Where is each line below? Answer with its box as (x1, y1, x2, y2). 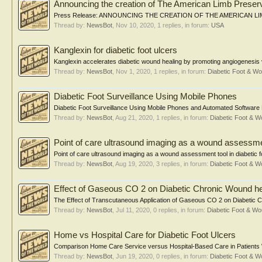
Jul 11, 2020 (116, 206, 150, 213)
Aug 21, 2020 (115, 114, 153, 121)
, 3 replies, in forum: (153, 160, 210, 167)
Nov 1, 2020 (116, 68, 150, 75)
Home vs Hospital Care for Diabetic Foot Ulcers (54, 230, 236, 240)
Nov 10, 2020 (116, 22, 154, 29)
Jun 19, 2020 (116, 253, 153, 260)
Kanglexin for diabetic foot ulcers (54, 46, 177, 55)
